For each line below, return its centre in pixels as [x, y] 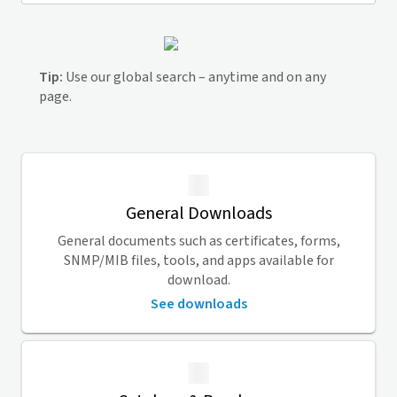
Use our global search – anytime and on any [195, 77]
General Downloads [198, 214]
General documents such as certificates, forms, [198, 241]
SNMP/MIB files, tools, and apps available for [198, 261]
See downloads [198, 304]
